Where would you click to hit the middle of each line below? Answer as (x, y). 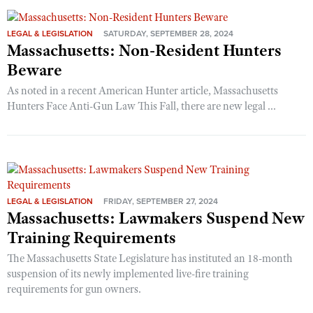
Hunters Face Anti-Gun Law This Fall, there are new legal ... (141, 106)
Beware (35, 70)
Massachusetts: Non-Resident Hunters (144, 50)
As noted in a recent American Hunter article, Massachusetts (143, 90)
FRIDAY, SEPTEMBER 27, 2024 (161, 201)
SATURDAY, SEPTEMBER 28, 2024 (168, 33)
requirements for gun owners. (74, 289)
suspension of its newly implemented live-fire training (128, 274)
